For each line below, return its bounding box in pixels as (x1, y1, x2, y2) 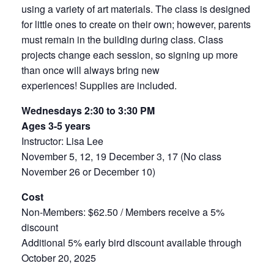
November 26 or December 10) (21, 165, 155, 179)
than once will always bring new (21, 63, 160, 77)
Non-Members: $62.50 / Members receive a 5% (21, 205, 224, 219)
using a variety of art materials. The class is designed (21, 2, 250, 16)
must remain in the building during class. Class (21, 32, 223, 46)
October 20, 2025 (21, 251, 96, 265)
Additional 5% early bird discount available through (21, 235, 242, 250)
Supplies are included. (80, 78, 177, 92)
